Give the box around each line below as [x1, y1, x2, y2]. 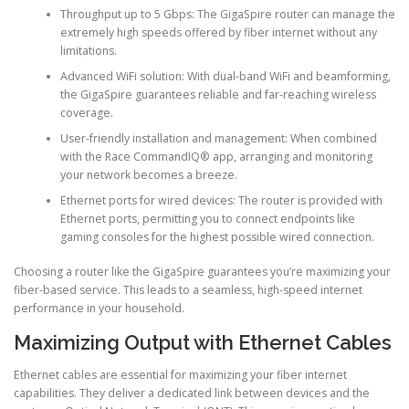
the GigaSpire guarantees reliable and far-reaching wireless [59, 87, 376, 103]
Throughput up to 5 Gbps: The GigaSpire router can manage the [59, 6, 395, 23]
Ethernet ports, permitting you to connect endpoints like [59, 211, 355, 227]
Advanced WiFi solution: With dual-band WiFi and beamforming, [59, 68, 391, 85]
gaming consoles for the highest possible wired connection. [59, 229, 374, 246]
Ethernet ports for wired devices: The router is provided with [59, 193, 383, 209]
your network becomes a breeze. [59, 167, 237, 184]
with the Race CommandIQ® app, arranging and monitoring [59, 149, 372, 165]
